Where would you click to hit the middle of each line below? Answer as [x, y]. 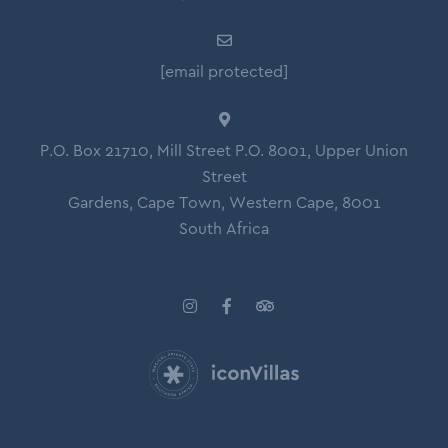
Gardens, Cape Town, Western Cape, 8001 [224, 203]
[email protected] [224, 72]
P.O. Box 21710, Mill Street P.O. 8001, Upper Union [224, 151]
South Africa [224, 229]
